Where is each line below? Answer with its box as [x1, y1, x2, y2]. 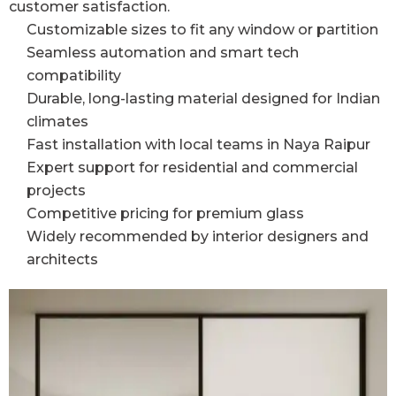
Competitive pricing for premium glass [27, 204, 304, 222]
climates [27, 112, 88, 130]
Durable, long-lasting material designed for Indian [27, 89, 380, 107]
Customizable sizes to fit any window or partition [27, 20, 378, 38]
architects [27, 250, 98, 268]
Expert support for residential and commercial [27, 158, 358, 176]
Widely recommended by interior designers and [27, 227, 369, 245]
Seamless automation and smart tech [27, 43, 299, 61]
